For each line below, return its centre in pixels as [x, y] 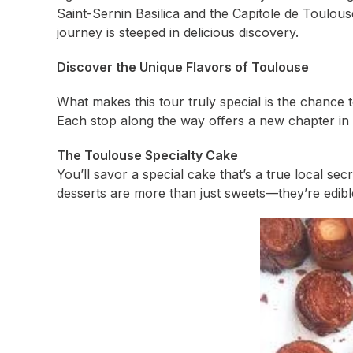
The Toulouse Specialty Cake [147, 155]
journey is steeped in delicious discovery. [178, 32]
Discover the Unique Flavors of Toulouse [183, 67]
